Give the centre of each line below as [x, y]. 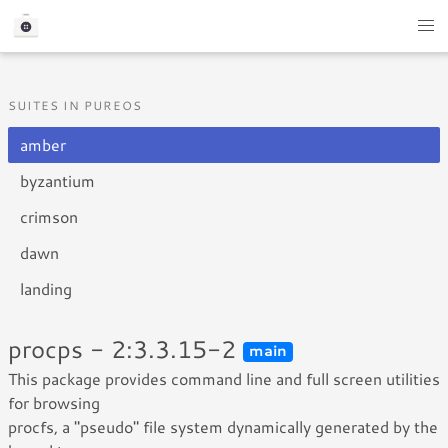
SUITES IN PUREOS [75, 105]
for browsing [54, 402]
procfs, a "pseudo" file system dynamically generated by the [223, 426]
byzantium [57, 180]
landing [46, 288]
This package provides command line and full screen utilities [224, 378]
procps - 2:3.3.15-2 [125, 349]
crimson [49, 216]
